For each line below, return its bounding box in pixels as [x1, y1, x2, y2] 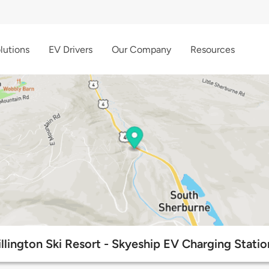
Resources [190, 43, 235, 55]
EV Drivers [49, 43, 92, 55]
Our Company [112, 43, 171, 55]
